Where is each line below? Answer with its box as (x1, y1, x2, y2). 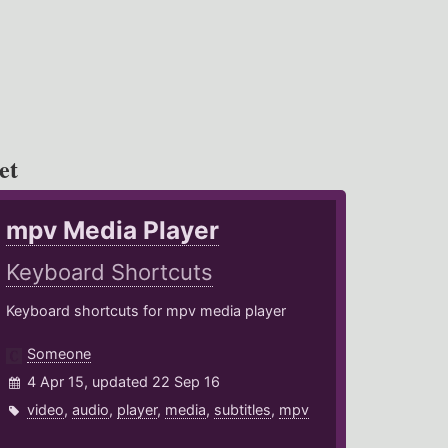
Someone (27, 345, 92, 363)
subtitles (214, 401, 272, 419)
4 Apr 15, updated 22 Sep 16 (27, 373, 221, 391)
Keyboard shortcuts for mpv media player (6, 302, 287, 320)
